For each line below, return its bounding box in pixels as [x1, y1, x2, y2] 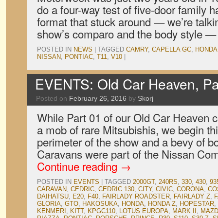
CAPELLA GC [152, 46, 191, 53]
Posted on [36, 94, 67, 102]
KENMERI [37, 207, 66, 215]
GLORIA [37, 200, 61, 207]
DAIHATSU [37, 193, 69, 200]
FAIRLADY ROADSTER [102, 193, 170, 200]
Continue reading [37, 158, 120, 174]
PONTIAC [65, 53, 93, 60]
